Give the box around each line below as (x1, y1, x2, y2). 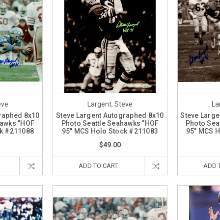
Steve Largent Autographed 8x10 (56, 111, 164, 120)
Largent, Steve (87, 100, 133, 109)
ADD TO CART (79, 162, 118, 170)
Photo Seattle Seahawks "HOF (61, 119, 159, 128)
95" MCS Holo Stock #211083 (61, 127, 159, 136)
